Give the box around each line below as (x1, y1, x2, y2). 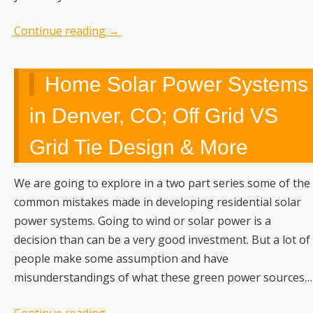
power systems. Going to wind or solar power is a (14, 213, 271, 229)
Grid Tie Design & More (29, 136, 248, 159)
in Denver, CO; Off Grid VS (29, 104, 278, 128)
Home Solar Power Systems (45, 73, 308, 96)
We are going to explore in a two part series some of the (14, 175, 310, 191)
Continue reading (14, 23, 108, 39)
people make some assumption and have (14, 251, 228, 267)
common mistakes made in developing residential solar (14, 194, 301, 210)
